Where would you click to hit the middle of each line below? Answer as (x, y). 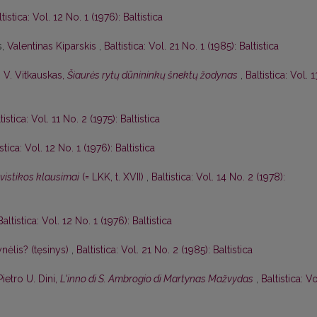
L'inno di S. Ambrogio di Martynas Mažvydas (157, 279)
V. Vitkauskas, (35, 75)
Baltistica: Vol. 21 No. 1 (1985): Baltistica (191, 46)
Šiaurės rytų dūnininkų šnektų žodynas (152, 75)
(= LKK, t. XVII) (113, 177)
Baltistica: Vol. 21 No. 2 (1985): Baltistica (165, 250)
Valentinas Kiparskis (53, 46)
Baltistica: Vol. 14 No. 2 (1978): (218, 177)
